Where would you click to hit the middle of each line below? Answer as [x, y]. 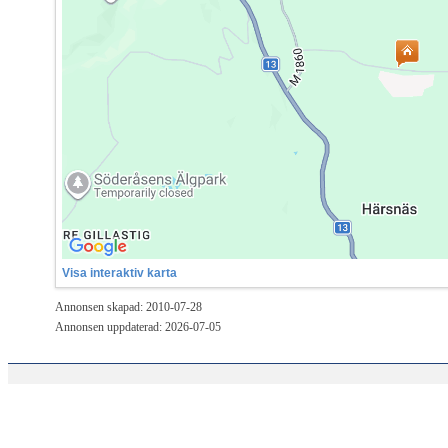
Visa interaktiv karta [119, 272]
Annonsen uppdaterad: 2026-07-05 [138, 326]
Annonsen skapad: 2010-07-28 [128, 306]
